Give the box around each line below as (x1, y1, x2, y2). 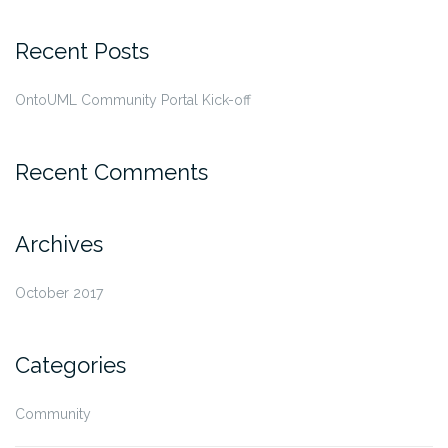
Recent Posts (15, 37, 149, 64)
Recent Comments (15, 158, 208, 185)
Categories (15, 351, 126, 378)
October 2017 (15, 284, 103, 301)
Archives (15, 230, 103, 257)
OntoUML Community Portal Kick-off (15, 91, 251, 108)
